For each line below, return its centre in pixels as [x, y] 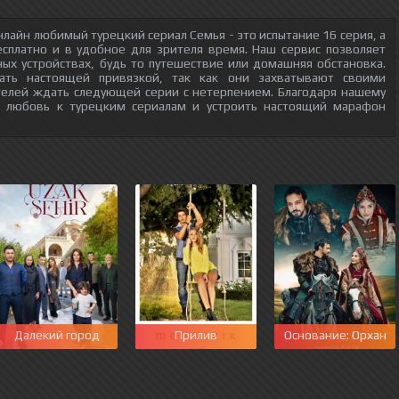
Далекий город [57, 335]
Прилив [196, 335]
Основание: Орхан [335, 335]
